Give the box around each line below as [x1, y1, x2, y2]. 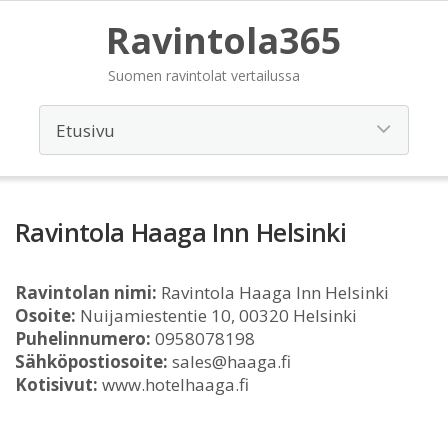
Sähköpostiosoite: [15, 350, 168, 373]
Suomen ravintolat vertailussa [108, 66, 300, 85]
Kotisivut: [15, 373, 98, 396]
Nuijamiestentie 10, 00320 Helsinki [76, 304, 357, 327]
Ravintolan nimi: [15, 281, 157, 304]
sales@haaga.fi [168, 350, 291, 373]
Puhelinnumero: [15, 327, 151, 350]
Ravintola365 [106, 16, 342, 65]
